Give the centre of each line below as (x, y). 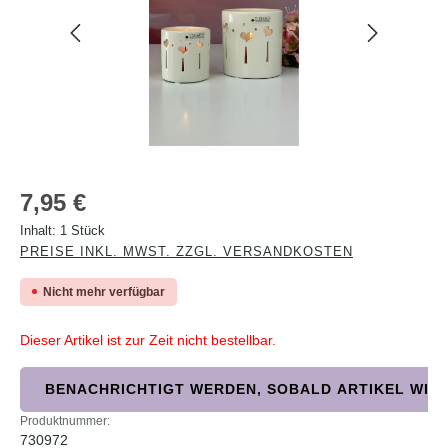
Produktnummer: (65, 420)
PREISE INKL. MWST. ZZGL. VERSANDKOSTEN (186, 251)
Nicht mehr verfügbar (104, 291)
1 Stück (82, 230)
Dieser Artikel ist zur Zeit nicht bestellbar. (148, 339)
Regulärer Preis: (70, 194)
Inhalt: (40, 230)
